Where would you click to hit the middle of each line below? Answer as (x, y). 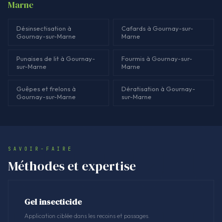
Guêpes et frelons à (46, 89)
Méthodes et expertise (72, 166)
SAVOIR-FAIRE (41, 149)
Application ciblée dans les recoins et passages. (87, 215)
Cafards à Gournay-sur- (157, 28)
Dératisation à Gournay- (158, 89)
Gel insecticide (53, 202)
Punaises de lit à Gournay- (56, 59)
